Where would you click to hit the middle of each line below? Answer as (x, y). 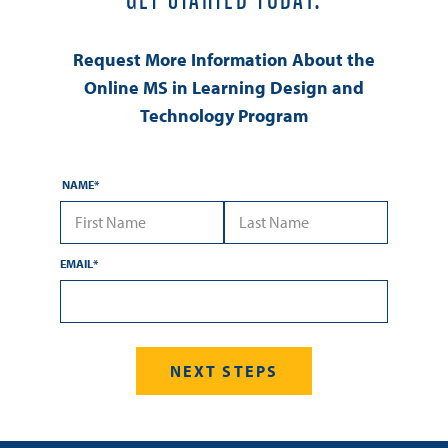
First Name (94, 252)
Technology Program (224, 115)
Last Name (257, 252)
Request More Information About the (224, 59)
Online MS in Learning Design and (224, 87)
